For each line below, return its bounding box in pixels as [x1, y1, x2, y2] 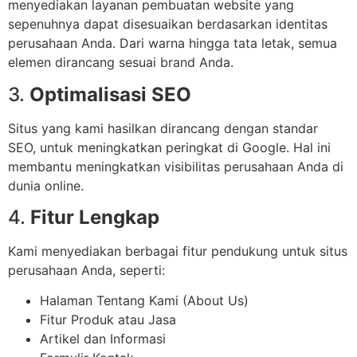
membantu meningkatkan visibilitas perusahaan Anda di [8, 158, 343, 175]
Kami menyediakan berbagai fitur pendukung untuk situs [8, 243, 347, 260]
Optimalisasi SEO [29, 82, 191, 106]
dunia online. [8, 177, 84, 194]
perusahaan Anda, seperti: [8, 262, 165, 279]
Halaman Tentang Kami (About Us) [40, 292, 249, 309]
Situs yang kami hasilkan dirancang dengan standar [8, 120, 318, 136]
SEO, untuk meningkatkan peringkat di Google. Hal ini [8, 139, 331, 155]
